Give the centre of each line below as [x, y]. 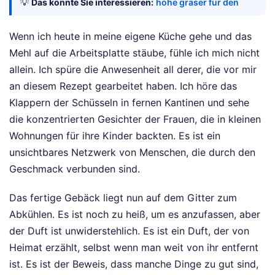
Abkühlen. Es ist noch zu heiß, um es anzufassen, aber [135, 215]
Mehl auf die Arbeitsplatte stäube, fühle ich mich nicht [134, 53]
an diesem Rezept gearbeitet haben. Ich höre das [123, 86]
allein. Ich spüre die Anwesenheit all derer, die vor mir [133, 70]
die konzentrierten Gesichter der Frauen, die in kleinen [135, 119]
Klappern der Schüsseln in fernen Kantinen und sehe [129, 103]
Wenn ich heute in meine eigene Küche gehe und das [130, 37]
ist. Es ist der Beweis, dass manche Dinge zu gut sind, [134, 264]
